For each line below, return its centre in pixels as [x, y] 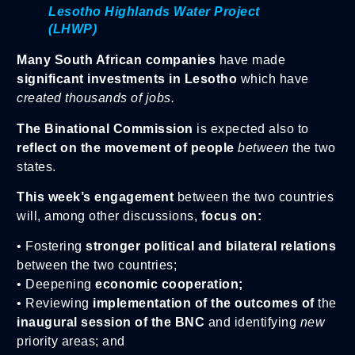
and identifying [252, 323]
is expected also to [251, 128]
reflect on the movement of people [127, 147]
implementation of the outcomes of [204, 303]
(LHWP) [73, 29]
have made [250, 60]
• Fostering [51, 246]
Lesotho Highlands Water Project [154, 12]
